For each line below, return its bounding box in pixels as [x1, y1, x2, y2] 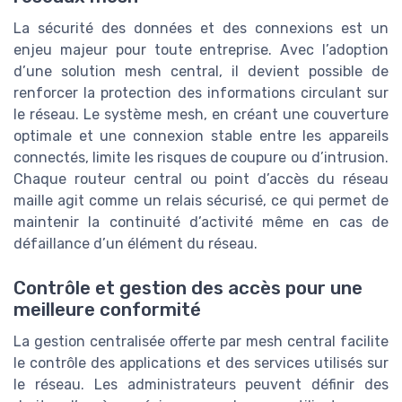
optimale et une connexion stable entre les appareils [13, 127, 389, 145]
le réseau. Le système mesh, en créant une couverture [13, 106, 389, 124]
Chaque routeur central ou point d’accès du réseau [13, 170, 389, 188]
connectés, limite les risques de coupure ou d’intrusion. [13, 149, 389, 167]
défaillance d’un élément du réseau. [13, 235, 258, 253]
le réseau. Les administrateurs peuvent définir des [13, 375, 389, 393]
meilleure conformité [13, 298, 201, 320]
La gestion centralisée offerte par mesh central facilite [13, 332, 389, 350]
